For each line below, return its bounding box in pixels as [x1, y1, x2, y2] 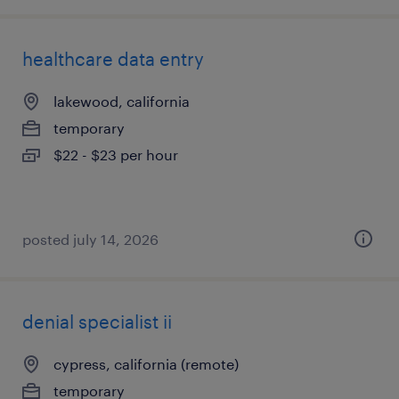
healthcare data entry [22, 48, 204, 69]
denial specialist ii [22, 311, 172, 332]
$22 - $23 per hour [53, 146, 178, 163]
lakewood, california [53, 93, 190, 110]
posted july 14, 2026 [22, 231, 159, 248]
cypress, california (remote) [53, 355, 239, 372]
